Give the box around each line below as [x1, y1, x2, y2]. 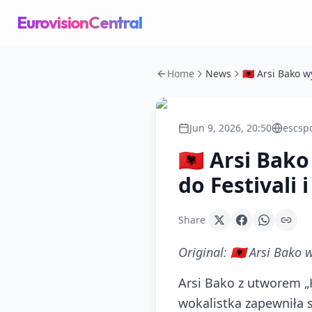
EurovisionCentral [17, 12, 142, 33]
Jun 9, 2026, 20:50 [189, 121, 272, 134]
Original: [178, 244, 231, 260]
